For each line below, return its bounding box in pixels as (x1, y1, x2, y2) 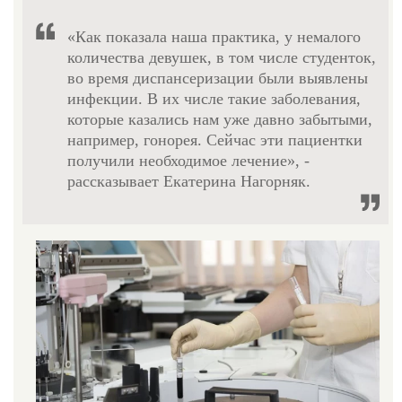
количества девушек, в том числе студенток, (67, 48, 376, 66)
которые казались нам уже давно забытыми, (67, 109, 372, 128)
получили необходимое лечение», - (67, 151, 310, 170)
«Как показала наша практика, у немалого (67, 27, 361, 46)
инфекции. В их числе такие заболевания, (67, 89, 361, 108)
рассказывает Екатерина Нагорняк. (67, 171, 310, 190)
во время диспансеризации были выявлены (67, 68, 368, 87)
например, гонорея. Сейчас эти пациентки (67, 130, 363, 149)
